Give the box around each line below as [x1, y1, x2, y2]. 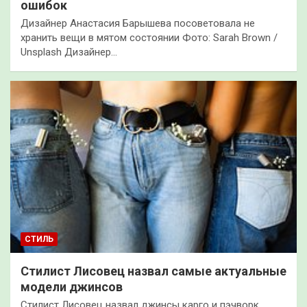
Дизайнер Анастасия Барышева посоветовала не [21, 17, 255, 30]
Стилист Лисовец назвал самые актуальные [21, 263, 286, 278]
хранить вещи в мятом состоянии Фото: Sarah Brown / [21, 32, 278, 45]
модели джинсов [21, 279, 123, 294]
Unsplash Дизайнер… [21, 46, 117, 59]
